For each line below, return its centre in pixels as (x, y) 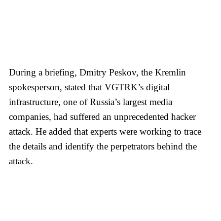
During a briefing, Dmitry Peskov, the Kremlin (97, 72)
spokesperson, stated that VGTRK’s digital (89, 87)
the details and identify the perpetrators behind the (103, 146)
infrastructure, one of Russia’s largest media (91, 102)
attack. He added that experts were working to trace (105, 131)
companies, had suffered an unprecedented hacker (102, 116)
